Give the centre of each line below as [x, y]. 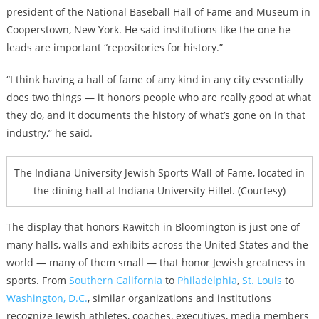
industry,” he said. [49, 133]
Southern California [115, 281]
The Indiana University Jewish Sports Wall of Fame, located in [159, 173]
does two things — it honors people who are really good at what [158, 98]
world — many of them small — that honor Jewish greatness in [156, 263]
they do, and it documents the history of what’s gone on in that [156, 115]
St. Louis [262, 281]
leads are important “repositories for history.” [114, 48]
